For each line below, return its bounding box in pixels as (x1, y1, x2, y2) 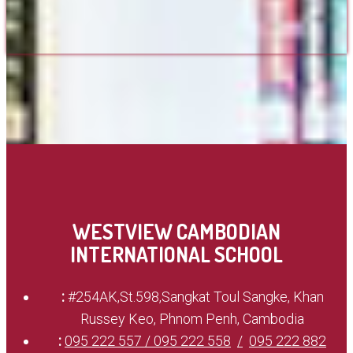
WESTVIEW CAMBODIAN (72, 218, 281, 245)
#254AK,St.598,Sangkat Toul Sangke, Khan (67, 288, 324, 306)
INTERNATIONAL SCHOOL (70, 241, 283, 268)
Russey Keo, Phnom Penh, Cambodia (80, 310, 304, 328)
